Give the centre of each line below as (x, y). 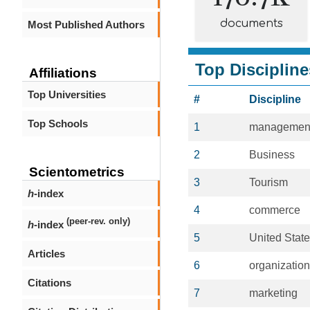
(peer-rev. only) (98, 221)
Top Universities (67, 94)
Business (272, 155)
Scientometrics (77, 172)
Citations (49, 283)
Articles (46, 254)
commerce (275, 210)
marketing (273, 293)
